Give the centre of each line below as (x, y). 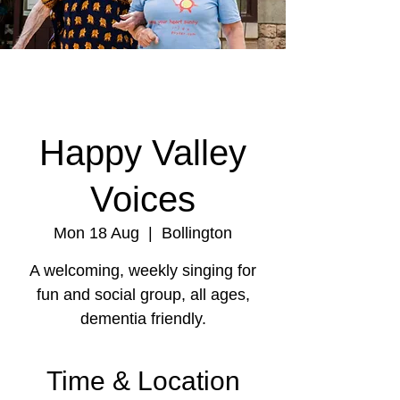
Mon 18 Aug (96, 233)
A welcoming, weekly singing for (143, 271)
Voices (143, 199)
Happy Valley (143, 153)
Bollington (197, 233)
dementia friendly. (143, 319)
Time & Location (143, 381)
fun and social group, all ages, (143, 295)
